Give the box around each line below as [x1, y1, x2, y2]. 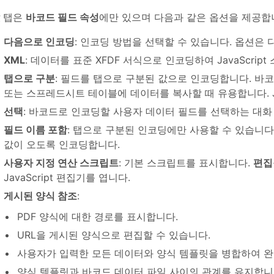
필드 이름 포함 [4, 124, 67, 136]
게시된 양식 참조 [4, 190, 77, 202]
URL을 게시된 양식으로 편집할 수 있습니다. [17, 229, 210, 242]
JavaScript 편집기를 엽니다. [4, 171, 130, 184]
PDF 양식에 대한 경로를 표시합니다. [17, 210, 178, 223]
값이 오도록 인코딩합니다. [4, 138, 120, 151]
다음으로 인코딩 [4, 35, 75, 48]
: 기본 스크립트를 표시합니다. [119, 157, 253, 169]
